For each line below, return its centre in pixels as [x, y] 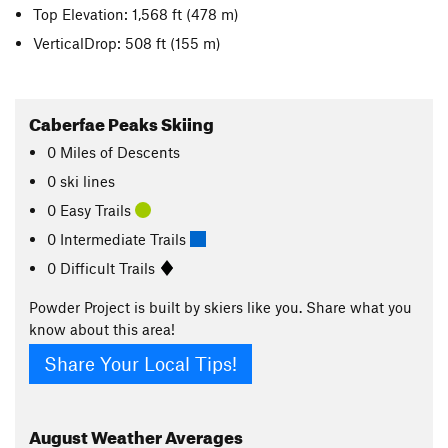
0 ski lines [81, 180]
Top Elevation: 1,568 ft [110, 13]
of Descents [140, 151]
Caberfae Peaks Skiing [121, 121]
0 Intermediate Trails [119, 238]
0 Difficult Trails [103, 267]
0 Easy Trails [91, 209]
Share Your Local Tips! [140, 364]
